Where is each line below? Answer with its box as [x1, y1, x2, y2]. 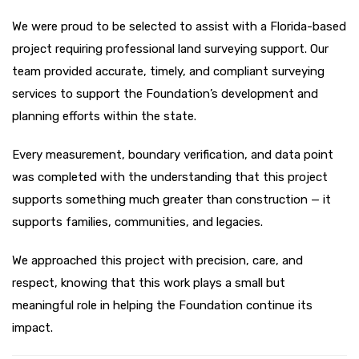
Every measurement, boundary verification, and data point [12, 147, 333, 162]
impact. [12, 320, 53, 335]
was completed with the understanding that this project [12, 169, 328, 184]
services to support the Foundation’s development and [12, 86, 318, 101]
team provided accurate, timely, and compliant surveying [12, 63, 325, 79]
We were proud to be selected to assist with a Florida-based [12, 18, 346, 34]
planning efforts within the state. [12, 108, 196, 123]
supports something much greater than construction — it [12, 192, 331, 207]
